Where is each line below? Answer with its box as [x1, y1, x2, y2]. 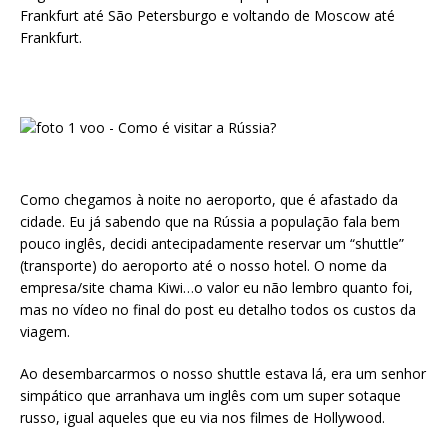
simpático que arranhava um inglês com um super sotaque [20, 385, 401, 405]
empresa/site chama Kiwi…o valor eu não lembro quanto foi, [20, 277, 413, 297]
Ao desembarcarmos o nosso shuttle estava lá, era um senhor [20, 363, 426, 383]
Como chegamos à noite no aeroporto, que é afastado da [20, 189, 398, 209]
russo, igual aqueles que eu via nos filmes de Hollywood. [20, 407, 385, 427]
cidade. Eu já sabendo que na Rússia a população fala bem [20, 211, 400, 231]
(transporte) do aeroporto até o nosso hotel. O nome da [20, 255, 387, 275]
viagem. [20, 321, 70, 341]
